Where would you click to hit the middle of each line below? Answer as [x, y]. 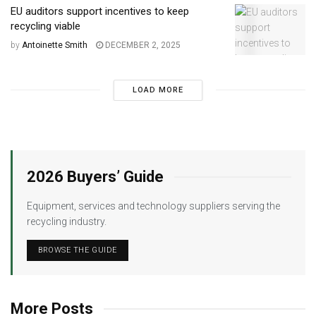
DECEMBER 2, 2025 [142, 45]
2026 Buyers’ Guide [95, 176]
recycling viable [45, 26]
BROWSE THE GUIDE [78, 250]
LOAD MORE [158, 90]
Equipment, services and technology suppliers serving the [153, 206]
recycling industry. [67, 221]
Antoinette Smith [55, 45]
